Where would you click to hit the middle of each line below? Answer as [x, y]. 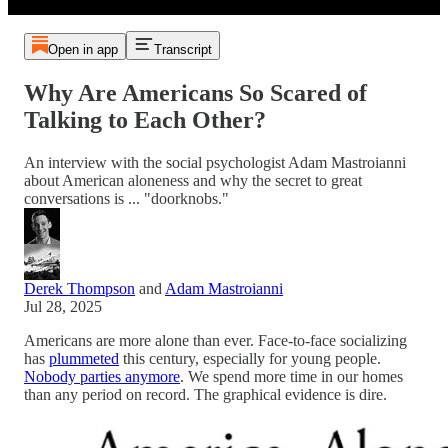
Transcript [182, 49]
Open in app [82, 49]
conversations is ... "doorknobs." [126, 198]
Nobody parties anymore [102, 376]
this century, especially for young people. [250, 358]
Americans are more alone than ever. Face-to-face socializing [215, 340]
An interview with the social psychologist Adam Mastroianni [215, 162]
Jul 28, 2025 [63, 306]
